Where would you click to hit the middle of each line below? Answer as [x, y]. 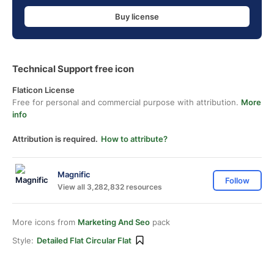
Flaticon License [43, 90]
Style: [23, 240]
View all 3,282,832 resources [110, 187]
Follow [237, 180]
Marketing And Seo [114, 222]
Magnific [74, 174]
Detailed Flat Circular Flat [84, 240]
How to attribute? [134, 139]
